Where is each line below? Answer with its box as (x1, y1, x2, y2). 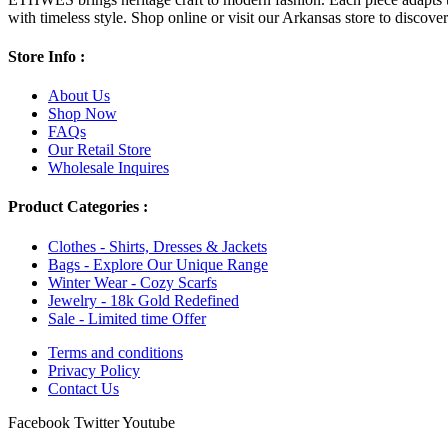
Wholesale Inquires (48, 159, 169, 177)
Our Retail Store (48, 141, 151, 159)
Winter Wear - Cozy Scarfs (48, 273, 217, 291)
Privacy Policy (48, 361, 140, 379)
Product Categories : (8, 198, 148, 216)
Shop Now (48, 105, 117, 123)
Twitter (74, 413, 119, 431)
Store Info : (8, 47, 85, 65)
